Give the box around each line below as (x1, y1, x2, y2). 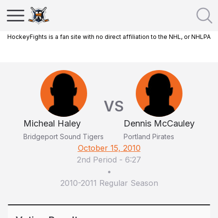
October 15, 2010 (77, 143, 141, 153)
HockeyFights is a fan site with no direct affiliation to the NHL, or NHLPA (7, 33, 211, 40)
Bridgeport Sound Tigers (23, 132, 104, 141)
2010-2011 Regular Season (60, 178, 158, 188)
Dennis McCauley (124, 118, 195, 128)
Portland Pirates (124, 132, 174, 141)
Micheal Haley (23, 118, 81, 128)
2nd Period (77, 155, 117, 164)
